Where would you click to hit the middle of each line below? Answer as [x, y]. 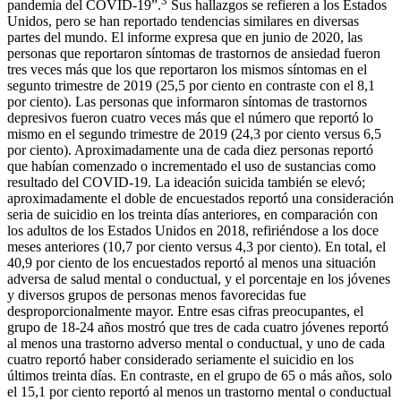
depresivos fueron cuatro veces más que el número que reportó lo [190, 117]
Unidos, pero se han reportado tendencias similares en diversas [183, 21]
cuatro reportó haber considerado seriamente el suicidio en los [180, 359]
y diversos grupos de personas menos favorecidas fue [157, 294]
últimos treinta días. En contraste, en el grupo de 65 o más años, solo [200, 375]
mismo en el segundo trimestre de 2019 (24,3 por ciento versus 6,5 [194, 133]
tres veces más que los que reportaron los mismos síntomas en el [187, 69]
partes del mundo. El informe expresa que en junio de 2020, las [185, 37]
